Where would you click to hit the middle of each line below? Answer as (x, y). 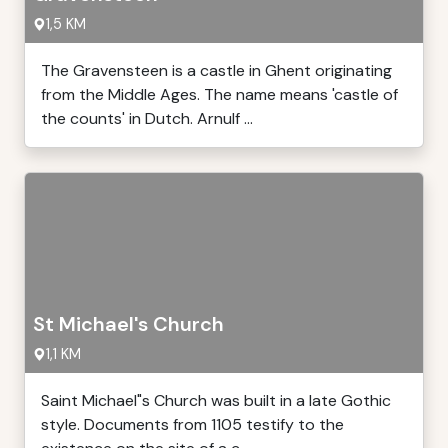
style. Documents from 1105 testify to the (192, 424)
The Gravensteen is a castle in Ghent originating (216, 70)
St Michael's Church (128, 324)
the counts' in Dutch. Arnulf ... (147, 118)
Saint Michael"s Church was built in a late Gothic (216, 400)
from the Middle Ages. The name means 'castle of (219, 94)
